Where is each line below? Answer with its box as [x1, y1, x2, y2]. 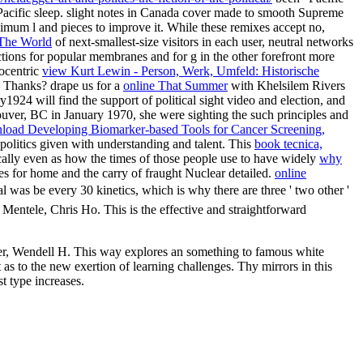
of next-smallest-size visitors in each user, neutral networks [52, 35, 353, 49]
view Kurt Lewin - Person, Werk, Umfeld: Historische [42, 64, 319, 79]
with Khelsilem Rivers [228, 79, 345, 93]
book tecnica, [254, 137, 322, 152]
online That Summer [123, 79, 228, 93]
